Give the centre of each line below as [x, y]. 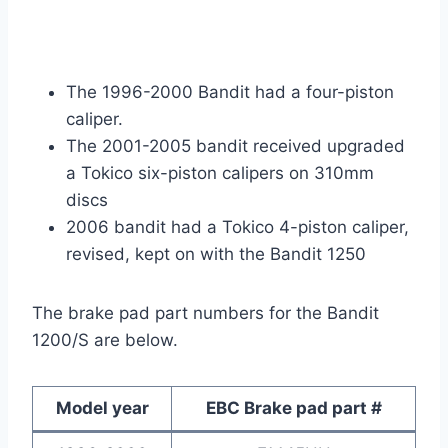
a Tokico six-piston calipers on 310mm [220, 173]
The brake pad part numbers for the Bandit [205, 313]
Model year [102, 408]
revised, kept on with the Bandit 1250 [216, 254]
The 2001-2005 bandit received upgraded [235, 146]
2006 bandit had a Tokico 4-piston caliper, [237, 227]
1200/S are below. [105, 340]
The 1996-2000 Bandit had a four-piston [230, 92]
